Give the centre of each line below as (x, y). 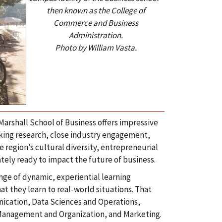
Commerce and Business (96, 23)
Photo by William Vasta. (96, 48)
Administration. (96, 35)
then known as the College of (96, 10)
